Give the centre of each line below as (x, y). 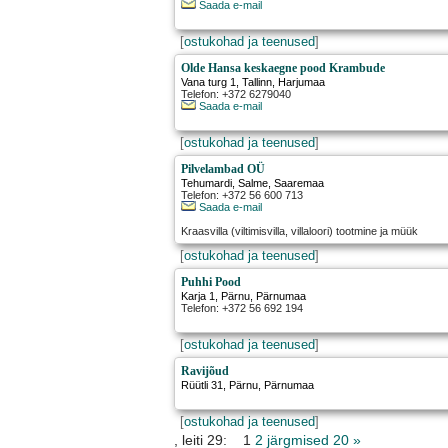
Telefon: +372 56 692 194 (242, 308)
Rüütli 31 (202, 385)
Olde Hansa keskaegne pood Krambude (283, 68)
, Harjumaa (299, 82)
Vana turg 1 (209, 82)
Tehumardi (207, 183)
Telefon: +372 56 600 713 (242, 195)
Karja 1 (198, 296)
